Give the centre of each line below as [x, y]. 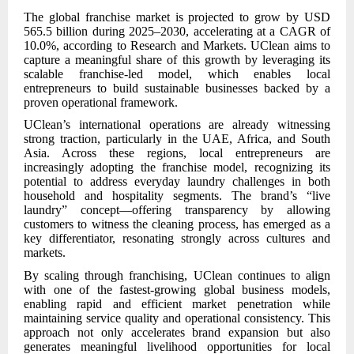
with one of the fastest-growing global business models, [177, 289]
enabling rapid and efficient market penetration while [177, 303]
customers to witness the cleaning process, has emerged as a [177, 224]
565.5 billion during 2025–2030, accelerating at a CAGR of [177, 31]
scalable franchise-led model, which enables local [177, 73]
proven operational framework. [101, 102]
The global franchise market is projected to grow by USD [177, 17]
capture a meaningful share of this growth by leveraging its [177, 59]
